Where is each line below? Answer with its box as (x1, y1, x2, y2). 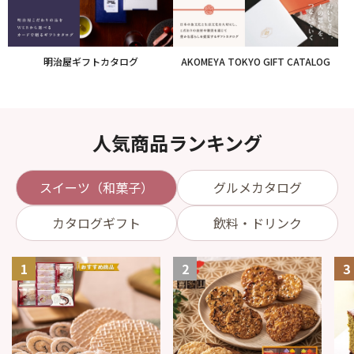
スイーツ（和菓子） (40, 178, 153, 198)
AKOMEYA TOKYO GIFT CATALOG (181, 54, 330, 68)
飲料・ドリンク (213, 213, 302, 233)
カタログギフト (52, 213, 141, 233)
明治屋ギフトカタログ (43, 54, 138, 68)
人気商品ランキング (92, 128, 262, 156)
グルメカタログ (213, 178, 302, 198)
